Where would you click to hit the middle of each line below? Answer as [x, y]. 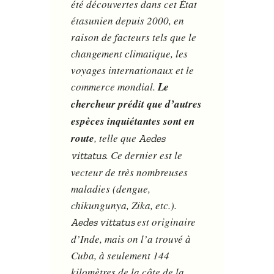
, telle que [117, 138]
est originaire [165, 222]
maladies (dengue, [111, 189]
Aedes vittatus [103, 222]
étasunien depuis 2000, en [128, 21]
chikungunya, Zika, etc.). [124, 206]
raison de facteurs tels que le [134, 37]
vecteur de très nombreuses [130, 172]
